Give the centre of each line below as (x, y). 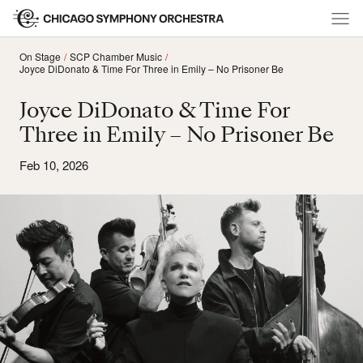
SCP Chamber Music (116, 56)
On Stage (40, 56)
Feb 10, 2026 (54, 165)
